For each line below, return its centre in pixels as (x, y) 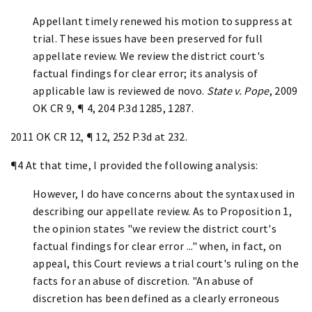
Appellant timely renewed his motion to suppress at (163, 21)
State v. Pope (238, 90)
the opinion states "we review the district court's (155, 228)
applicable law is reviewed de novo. (120, 90)
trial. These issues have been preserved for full (148, 38)
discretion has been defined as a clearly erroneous (156, 298)
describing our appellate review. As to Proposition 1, (162, 211)
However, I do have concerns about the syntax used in (164, 193)
